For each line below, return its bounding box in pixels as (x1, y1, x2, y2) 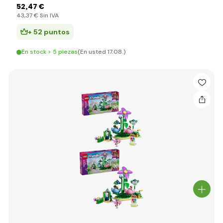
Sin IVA (38, 11, 59, 19)
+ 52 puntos (28, 27, 70, 36)
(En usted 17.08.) (78, 48, 126, 56)
